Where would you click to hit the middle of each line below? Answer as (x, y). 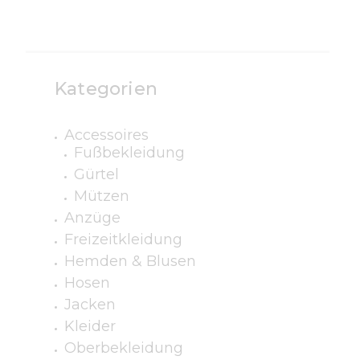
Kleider (90, 327)
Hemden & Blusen (130, 262)
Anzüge (92, 218)
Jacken (90, 305)
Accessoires (106, 135)
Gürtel (96, 175)
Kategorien (106, 89)
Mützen (102, 196)
